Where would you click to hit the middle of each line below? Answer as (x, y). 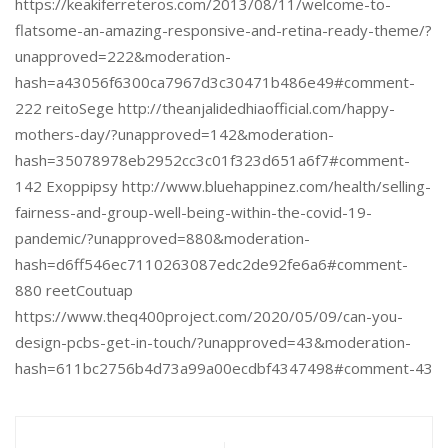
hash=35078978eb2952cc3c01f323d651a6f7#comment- (212, 160)
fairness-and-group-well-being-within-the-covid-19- (193, 212)
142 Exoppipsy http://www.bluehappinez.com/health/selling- (223, 186)
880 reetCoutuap (74, 290)
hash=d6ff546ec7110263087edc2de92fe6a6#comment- (211, 264)
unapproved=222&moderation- (123, 56)
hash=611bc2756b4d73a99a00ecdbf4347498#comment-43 (224, 368)
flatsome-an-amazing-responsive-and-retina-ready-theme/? (223, 30)
